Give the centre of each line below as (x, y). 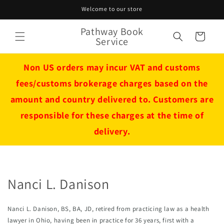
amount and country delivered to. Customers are (112, 99)
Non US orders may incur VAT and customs (112, 67)
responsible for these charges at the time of (112, 115)
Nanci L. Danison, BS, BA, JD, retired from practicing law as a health (108, 209)
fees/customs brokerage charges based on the (112, 83)
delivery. (112, 131)
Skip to (27, 6)
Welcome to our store (112, 9)
